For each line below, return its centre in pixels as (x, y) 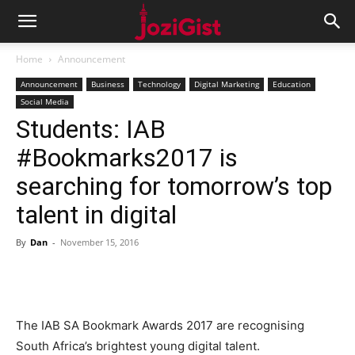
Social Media (45, 101)
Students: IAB (91, 129)
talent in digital (96, 215)
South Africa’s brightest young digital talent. (138, 346)
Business (108, 84)
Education (292, 84)
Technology (159, 84)
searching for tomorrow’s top (174, 186)
